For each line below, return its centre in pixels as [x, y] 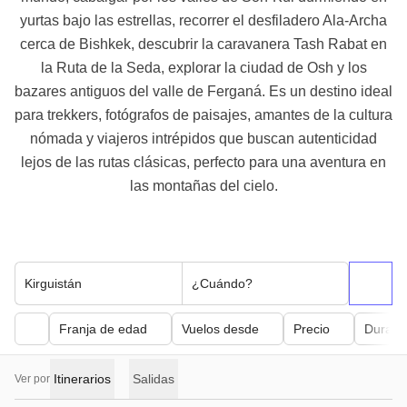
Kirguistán [53, 283]
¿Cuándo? [222, 283]
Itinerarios [82, 379]
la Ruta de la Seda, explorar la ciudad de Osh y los [203, 68]
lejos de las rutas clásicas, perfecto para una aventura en [203, 162]
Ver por [32, 379]
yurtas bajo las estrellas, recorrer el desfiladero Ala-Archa [203, 20]
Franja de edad [103, 329]
